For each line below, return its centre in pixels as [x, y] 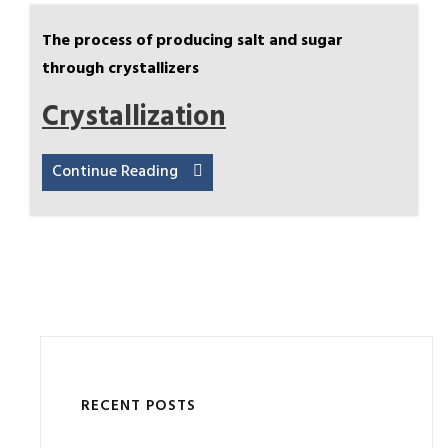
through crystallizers [120, 69]
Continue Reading [115, 172]
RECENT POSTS [138, 406]
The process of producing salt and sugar [192, 41]
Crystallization [134, 117]
